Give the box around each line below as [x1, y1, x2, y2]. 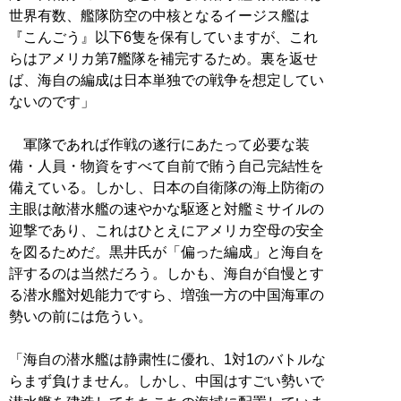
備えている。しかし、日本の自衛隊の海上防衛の [9, 179, 324, 195]
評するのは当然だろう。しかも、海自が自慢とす [9, 265, 324, 281]
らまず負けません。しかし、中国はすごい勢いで [9, 372, 324, 388]
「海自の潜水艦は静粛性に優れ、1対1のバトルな [9, 351, 326, 367]
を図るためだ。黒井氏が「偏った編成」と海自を [9, 243, 324, 260]
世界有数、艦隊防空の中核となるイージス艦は [9, 7, 310, 23]
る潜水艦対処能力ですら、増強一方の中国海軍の [9, 286, 324, 303]
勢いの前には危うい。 [9, 308, 152, 324]
